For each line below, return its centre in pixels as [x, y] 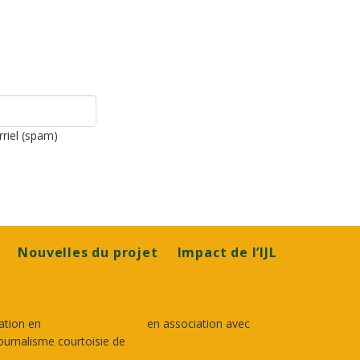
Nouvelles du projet [88, 252]
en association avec [199, 323]
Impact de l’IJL [227, 252]
